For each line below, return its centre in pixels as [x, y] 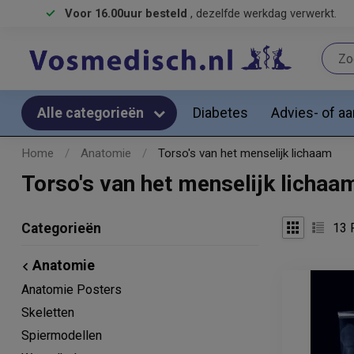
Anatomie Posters [72, 290]
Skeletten [48, 313]
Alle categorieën [92, 113]
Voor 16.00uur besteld [128, 13]
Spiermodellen [62, 335]
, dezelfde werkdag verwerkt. [264, 13]
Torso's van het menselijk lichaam [245, 153]
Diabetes [220, 113]
